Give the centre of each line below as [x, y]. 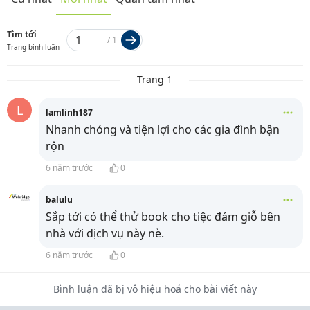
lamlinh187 [69, 113]
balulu [59, 200]
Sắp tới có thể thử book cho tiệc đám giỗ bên [163, 217]
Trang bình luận [33, 47]
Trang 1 [155, 80]
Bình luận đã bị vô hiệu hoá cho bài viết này [155, 289]
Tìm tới [22, 35]
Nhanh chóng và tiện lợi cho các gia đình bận [163, 130]
